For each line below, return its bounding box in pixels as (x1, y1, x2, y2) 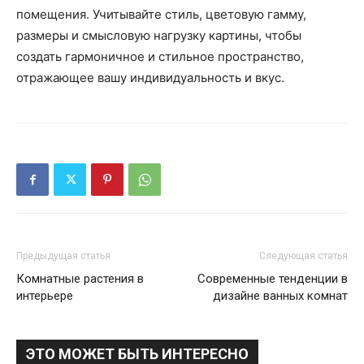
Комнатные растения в (16, 271, 144, 287)
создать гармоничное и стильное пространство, (16, 49, 304, 65)
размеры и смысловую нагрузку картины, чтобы (16, 28, 301, 44)
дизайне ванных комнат (213, 288, 348, 304)
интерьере (16, 288, 73, 304)
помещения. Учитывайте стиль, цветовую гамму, (16, 6, 306, 23)
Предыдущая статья (16, 250, 110, 262)
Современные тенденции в (197, 271, 348, 287)
